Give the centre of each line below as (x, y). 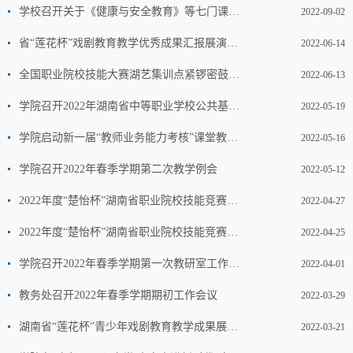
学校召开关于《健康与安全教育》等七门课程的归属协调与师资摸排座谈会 (234, 11)
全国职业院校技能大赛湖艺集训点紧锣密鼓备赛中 (234, 74)
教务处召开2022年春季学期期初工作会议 (118, 295)
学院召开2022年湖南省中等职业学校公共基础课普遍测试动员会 (234, 106)
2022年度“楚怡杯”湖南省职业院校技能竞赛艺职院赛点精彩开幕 (232, 232)
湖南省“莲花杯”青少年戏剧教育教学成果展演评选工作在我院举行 (232, 326)
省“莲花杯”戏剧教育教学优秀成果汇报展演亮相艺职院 (232, 43)
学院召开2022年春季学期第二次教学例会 (118, 169)
